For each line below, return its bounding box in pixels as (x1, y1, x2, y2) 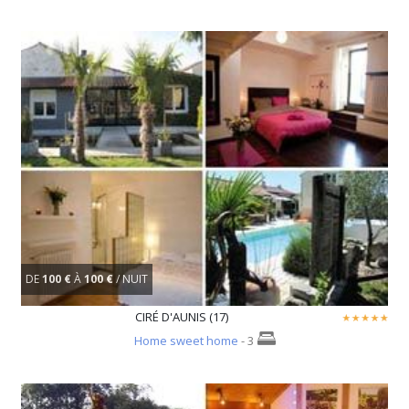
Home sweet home (133, 332, 238, 350)
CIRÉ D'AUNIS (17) (135, 309, 228, 326)
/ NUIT (116, 270, 148, 287)
